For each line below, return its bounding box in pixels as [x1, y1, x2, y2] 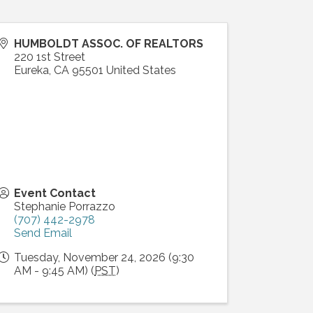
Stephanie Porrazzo [14, 200, 116, 214]
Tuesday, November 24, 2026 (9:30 [14, 251, 195, 265]
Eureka [14, 64, 50, 78]
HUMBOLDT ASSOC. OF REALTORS [14, 37, 204, 51]
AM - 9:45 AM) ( [14, 264, 95, 278]
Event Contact [14, 187, 96, 201]
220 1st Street [14, 50, 86, 64]
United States [106, 64, 177, 78]
